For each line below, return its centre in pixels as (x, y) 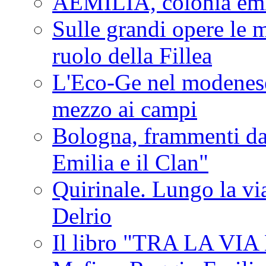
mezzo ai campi (125, 109)
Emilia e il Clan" (130, 162)
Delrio (82, 216)
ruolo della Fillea (132, 55)
